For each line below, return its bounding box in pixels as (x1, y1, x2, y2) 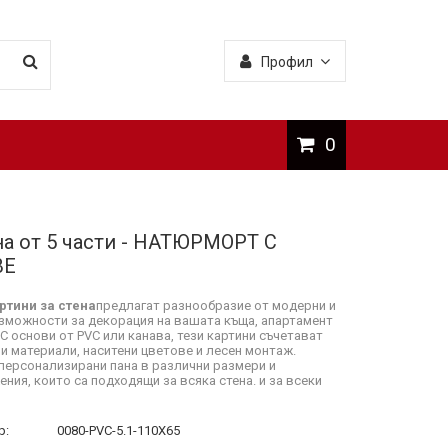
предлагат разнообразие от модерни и (96, 298, 337, 313)
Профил (261, 54, 313, 70)
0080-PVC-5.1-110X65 (57, 423, 181, 438)
